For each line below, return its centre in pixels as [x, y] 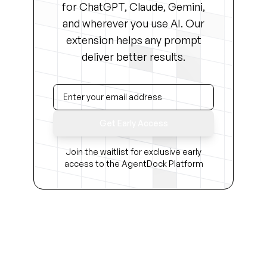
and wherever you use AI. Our [133, 23]
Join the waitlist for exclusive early [133, 152]
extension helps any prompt [133, 40]
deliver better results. [133, 57]
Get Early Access [133, 123]
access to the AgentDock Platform [133, 164]
